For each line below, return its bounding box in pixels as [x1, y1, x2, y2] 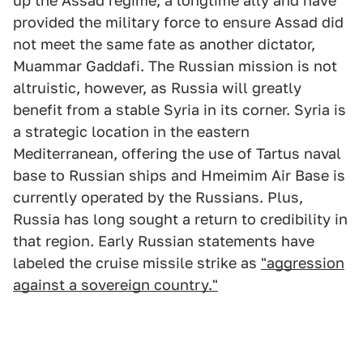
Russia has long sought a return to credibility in [13, 211, 348, 228]
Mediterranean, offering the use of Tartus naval [13, 145, 341, 162]
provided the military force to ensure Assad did [13, 14, 344, 31]
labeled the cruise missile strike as [13, 254, 261, 271]
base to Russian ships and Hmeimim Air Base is [13, 167, 345, 184]
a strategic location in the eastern [13, 123, 250, 140]
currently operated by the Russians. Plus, [13, 189, 303, 206]
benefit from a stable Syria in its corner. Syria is [13, 101, 346, 118]
